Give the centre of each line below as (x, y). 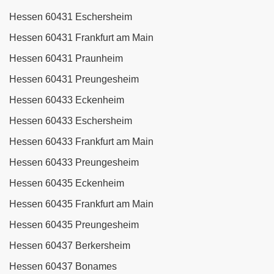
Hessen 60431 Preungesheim (74, 80)
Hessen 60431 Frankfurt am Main (81, 38)
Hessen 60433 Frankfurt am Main (81, 142)
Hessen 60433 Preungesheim (74, 163)
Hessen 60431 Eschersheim (71, 17)
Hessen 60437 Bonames (63, 267)
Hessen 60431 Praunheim (66, 59)
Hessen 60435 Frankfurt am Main (81, 204)
